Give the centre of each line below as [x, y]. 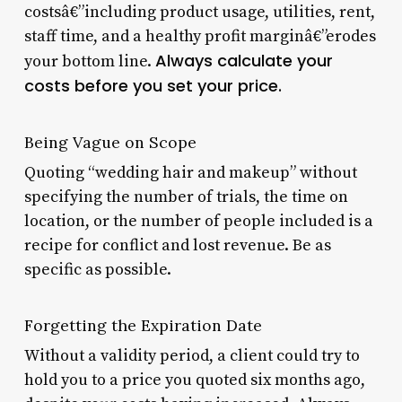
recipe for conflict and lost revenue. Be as [177, 245]
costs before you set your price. [153, 85]
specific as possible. [97, 269]
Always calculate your [244, 60]
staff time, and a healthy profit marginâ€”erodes [200, 36]
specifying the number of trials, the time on [186, 197]
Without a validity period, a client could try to [192, 355]
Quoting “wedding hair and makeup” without [190, 172]
